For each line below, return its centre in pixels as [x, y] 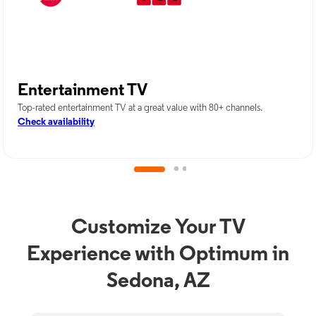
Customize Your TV [158, 228]
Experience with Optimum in [158, 255]
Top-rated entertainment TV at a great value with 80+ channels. [140, 108]
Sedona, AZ [158, 282]
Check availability [56, 122]
